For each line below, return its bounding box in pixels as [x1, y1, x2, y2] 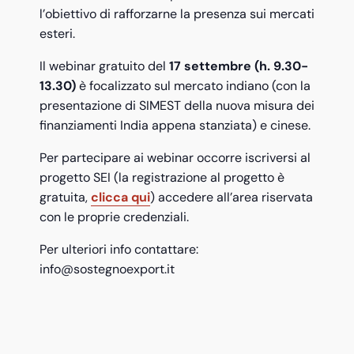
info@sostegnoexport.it [40, 261, 175, 278]
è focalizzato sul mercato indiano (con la [76, 77, 311, 95]
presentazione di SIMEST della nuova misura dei [40, 97, 314, 115]
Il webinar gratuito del [40, 58, 169, 75]
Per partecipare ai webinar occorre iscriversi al [40, 149, 311, 167]
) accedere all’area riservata [150, 189, 313, 206]
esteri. [40, 25, 75, 43]
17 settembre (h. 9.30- [169, 58, 308, 75]
